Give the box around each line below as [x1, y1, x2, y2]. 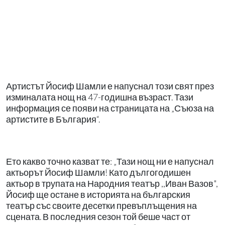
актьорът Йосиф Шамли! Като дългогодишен [6, 167, 191, 178]
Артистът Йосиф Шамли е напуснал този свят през [6, 80, 214, 91]
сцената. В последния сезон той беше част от [6, 211, 190, 222]
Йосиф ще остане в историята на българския [6, 189, 190, 200]
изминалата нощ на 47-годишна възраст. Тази [6, 91, 193, 102]
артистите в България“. [6, 114, 103, 125]
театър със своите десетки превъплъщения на [6, 200, 197, 211]
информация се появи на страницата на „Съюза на [6, 102, 214, 114]
